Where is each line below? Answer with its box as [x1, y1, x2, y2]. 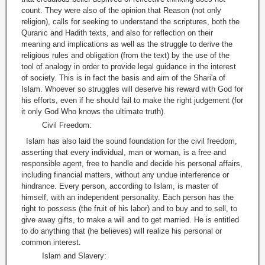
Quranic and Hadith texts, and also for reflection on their [21, 28, 213, 38]
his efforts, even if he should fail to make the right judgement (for [21, 96, 243, 105]
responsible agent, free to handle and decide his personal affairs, [21, 159, 243, 169]
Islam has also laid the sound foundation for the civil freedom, [21, 137, 237, 146]
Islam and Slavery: [42, 251, 106, 261]
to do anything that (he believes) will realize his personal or [21, 227, 222, 236]
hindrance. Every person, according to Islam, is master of [21, 182, 218, 191]
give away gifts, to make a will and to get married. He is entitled [21, 215, 239, 225]
